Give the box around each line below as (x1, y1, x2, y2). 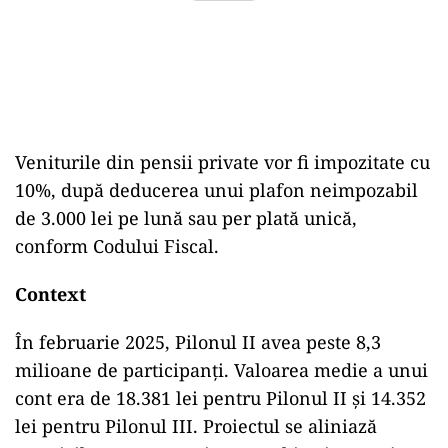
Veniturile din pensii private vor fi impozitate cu (15, 150, 430, 175)
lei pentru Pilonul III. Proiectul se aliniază (15, 414, 377, 439)
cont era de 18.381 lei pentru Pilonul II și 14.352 (15, 386, 426, 411)
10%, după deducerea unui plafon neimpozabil (15, 178, 418, 203)
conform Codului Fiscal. (15, 234, 219, 259)
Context (15, 282, 86, 307)
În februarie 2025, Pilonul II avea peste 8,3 (15, 330, 381, 355)
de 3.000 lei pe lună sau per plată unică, (15, 206, 357, 231)
